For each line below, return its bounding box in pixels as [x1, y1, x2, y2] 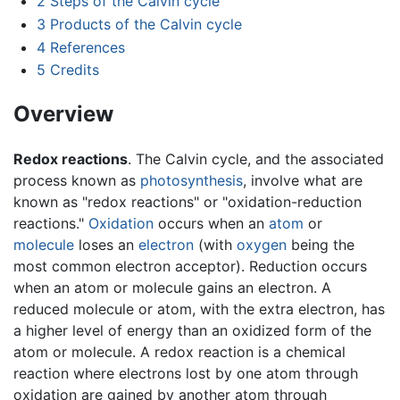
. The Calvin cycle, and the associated [128, 149, 384, 168]
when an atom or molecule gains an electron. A [13, 278, 331, 296]
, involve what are [243, 171, 362, 189]
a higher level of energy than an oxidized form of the [13, 321, 371, 339]
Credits [49, 61, 99, 79]
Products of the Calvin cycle [49, 14, 242, 33]
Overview [13, 101, 113, 128]
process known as [13, 171, 140, 189]
